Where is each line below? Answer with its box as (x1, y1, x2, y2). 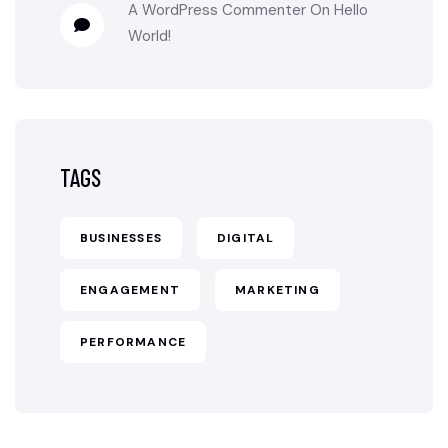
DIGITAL (217, 230, 275, 246)
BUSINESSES (80, 230, 162, 246)
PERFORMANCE (80, 334, 187, 350)
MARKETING (235, 282, 320, 298)
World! (128, 26, 171, 46)
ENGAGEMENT (80, 282, 180, 298)
